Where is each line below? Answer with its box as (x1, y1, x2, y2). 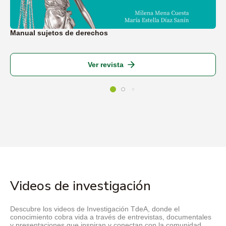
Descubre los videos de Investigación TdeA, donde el (10, 205, 180, 213)
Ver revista (87, 61, 124, 69)
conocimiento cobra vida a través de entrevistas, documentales (10, 213, 211, 221)
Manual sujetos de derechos (10, 29, 108, 37)
